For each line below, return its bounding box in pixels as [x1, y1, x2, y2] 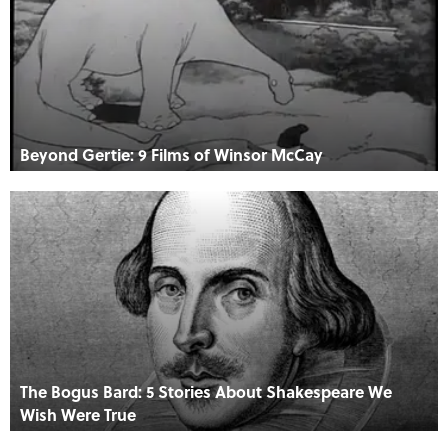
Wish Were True [20, 403, 136, 427]
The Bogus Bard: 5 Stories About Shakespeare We [20, 380, 392, 404]
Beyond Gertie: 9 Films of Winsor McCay [20, 142, 323, 166]
